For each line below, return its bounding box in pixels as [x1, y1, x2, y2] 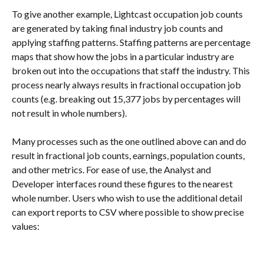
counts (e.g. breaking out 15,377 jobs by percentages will [12, 93, 242, 104]
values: [12, 220, 39, 232]
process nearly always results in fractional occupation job [12, 78, 243, 90]
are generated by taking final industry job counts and [12, 22, 225, 34]
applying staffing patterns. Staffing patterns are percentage [12, 36, 252, 48]
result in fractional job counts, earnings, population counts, [12, 150, 246, 161]
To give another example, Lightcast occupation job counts [12, 8, 245, 19]
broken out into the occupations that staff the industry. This [12, 64, 252, 76]
